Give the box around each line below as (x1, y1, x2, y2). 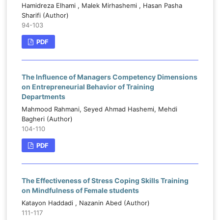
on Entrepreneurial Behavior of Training (21, 82, 154, 91)
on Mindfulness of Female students (21, 186, 139, 195)
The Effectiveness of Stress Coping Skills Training (21, 176, 189, 185)
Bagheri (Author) (21, 115, 73, 123)
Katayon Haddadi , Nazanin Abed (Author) (21, 199, 150, 207)
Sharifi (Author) (21, 11, 69, 20)
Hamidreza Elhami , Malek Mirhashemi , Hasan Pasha (21, 1, 182, 10)
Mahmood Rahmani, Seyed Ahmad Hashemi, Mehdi (21, 105, 177, 113)
